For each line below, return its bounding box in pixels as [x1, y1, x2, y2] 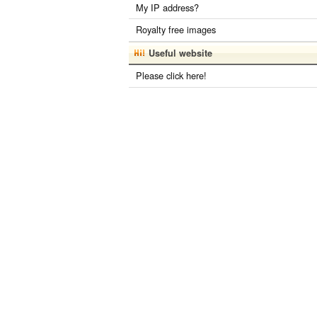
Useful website [149, 47, 212, 60]
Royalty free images [136, 23, 216, 37]
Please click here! [136, 69, 207, 83]
